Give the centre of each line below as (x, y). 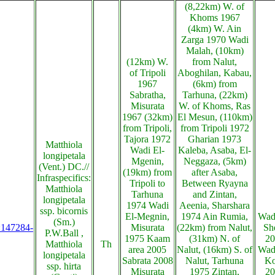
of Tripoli (147, 73)
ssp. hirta (64, 266)
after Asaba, (215, 172)
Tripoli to (147, 183)
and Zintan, (215, 194)
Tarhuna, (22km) (215, 95)
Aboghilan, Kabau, (215, 73)
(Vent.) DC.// (64, 167)
